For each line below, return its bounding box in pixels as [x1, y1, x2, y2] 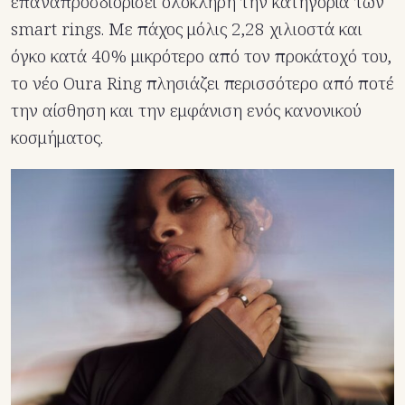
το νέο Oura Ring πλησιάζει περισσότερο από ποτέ [11, 71, 394, 95]
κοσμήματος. [11, 125, 103, 149]
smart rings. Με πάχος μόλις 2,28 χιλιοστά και [11, 16, 363, 41]
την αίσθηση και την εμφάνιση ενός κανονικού [11, 98, 362, 122]
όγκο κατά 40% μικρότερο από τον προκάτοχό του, [11, 43, 391, 68]
